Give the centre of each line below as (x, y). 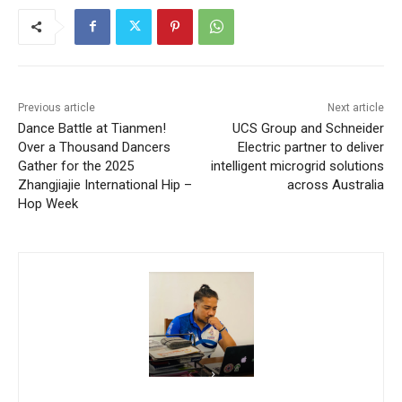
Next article (355, 107)
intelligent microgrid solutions (297, 166)
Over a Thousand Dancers (94, 147)
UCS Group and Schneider (308, 128)
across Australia (335, 184)
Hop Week (48, 203)
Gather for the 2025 (76, 166)
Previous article (57, 107)
